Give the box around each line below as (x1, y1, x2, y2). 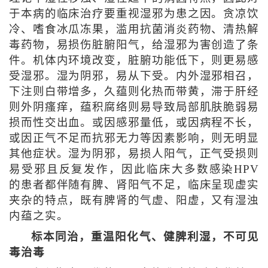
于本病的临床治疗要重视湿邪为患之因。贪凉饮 (8, 8, 260, 20)
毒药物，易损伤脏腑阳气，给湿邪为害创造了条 (8, 39, 260, 51)
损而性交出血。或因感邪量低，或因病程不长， (8, 117, 260, 129)
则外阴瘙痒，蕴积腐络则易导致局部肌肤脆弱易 (8, 101, 260, 114)
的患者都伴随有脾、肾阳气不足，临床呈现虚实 (8, 179, 260, 191)
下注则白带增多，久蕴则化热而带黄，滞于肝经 (8, 86, 260, 98)
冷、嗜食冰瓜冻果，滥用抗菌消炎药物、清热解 (8, 23, 260, 36)
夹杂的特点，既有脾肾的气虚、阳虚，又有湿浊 (8, 194, 260, 207)
